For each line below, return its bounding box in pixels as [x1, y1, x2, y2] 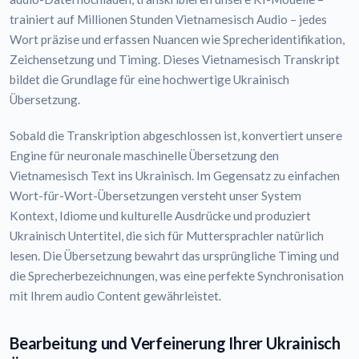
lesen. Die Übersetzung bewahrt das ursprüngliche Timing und [10, 248, 339, 264]
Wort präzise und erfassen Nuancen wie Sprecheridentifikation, [10, 32, 345, 47]
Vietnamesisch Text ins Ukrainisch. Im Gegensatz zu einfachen [10, 168, 340, 184]
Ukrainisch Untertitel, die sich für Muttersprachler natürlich [10, 228, 324, 244]
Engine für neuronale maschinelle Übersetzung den [10, 148, 279, 163]
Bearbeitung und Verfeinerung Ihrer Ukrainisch [10, 333, 341, 353]
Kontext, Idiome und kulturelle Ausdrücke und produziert [10, 208, 311, 224]
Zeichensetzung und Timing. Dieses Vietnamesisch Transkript [10, 52, 340, 67]
